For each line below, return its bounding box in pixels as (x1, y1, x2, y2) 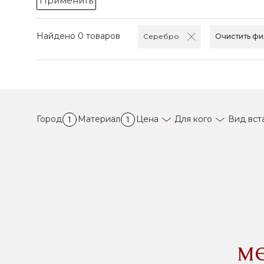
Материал (78, 114, 120, 124)
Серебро (143, 32, 181, 41)
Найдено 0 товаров (37, 31, 120, 42)
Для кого (174, 114, 212, 124)
